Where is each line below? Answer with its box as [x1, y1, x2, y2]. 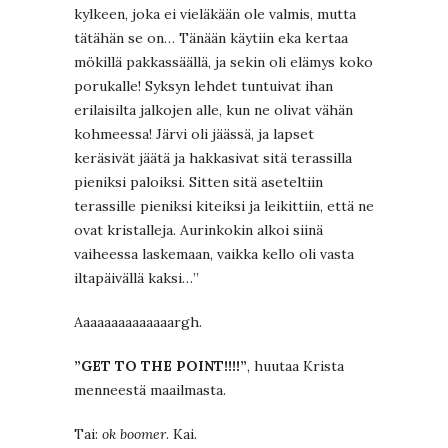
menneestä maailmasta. [74, 380, 226, 399]
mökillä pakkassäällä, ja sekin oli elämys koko [74, 52, 373, 71]
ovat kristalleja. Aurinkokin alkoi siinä [74, 220, 323, 239]
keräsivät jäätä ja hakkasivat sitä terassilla [74, 148, 352, 167]
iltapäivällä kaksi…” [74, 268, 199, 287]
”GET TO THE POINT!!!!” [74, 356, 247, 375]
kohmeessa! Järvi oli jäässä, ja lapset [74, 124, 314, 143]
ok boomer [102, 424, 166, 443]
